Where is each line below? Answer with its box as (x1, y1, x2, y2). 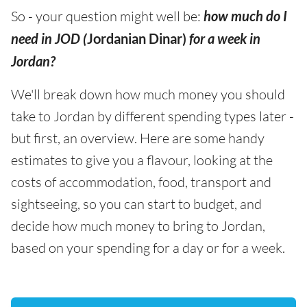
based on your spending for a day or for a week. (11, 238, 285, 256)
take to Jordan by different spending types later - (11, 107, 294, 125)
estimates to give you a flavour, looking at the (11, 151, 273, 169)
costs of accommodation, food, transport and (11, 173, 271, 191)
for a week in (189, 29, 260, 47)
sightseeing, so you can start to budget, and (11, 195, 262, 212)
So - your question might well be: (11, 7, 204, 25)
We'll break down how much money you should (11, 85, 285, 103)
